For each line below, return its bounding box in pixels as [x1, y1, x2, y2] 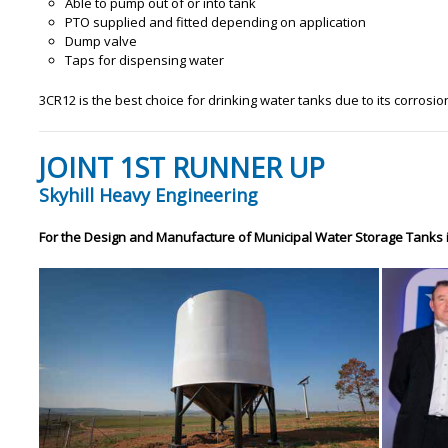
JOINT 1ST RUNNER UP [38, 148, 325, 186]
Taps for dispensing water [64, 51, 224, 70]
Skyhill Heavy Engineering [38, 182, 258, 207]
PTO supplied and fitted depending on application [64, 13, 366, 32]
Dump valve [64, 32, 137, 51]
